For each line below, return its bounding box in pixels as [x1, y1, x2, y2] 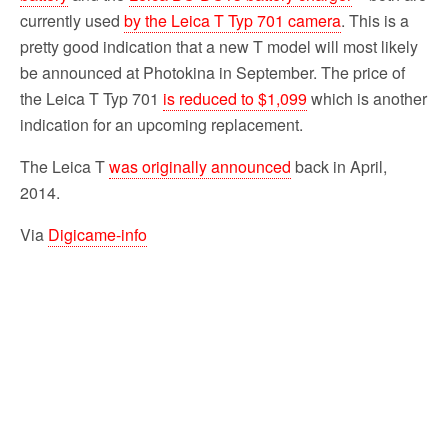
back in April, [291, 155, 387, 179]
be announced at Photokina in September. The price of [20, 61, 405, 85]
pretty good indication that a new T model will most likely [20, 35, 418, 59]
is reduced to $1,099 [163, 87, 307, 111]
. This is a [341, 9, 409, 33]
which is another [307, 87, 427, 111]
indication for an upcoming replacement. [20, 113, 303, 137]
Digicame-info [48, 223, 147, 247]
